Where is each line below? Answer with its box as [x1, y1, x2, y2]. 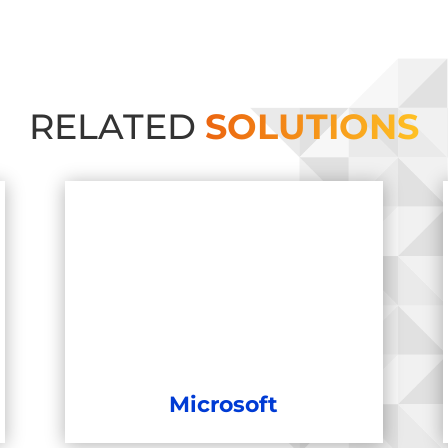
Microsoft [169, 391, 279, 419]
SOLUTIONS [205, 105, 419, 149]
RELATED [29, 105, 205, 149]
